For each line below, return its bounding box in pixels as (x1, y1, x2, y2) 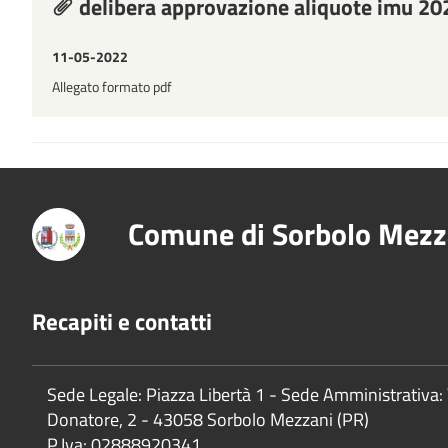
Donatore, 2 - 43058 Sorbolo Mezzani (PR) (47, 405, 369, 433)
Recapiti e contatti (32, 303, 212, 339)
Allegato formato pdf (52, 75, 172, 97)
